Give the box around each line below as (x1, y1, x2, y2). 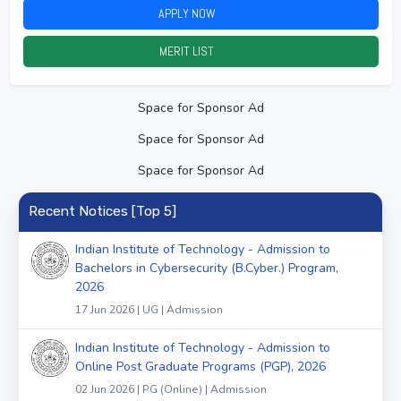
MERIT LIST (159, 42, 217, 59)
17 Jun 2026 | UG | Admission (75, 303, 223, 318)
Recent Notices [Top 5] (28, 203, 176, 219)
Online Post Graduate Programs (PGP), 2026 (75, 358, 326, 376)
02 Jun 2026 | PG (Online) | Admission (75, 382, 267, 397)
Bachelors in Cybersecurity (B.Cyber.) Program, (75, 260, 338, 277)
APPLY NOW (158, 4, 218, 21)
